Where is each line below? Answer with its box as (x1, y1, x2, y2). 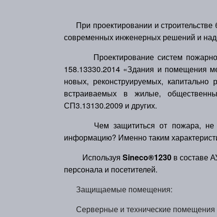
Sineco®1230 (122, 152, 171, 163)
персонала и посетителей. (64, 164, 157, 175)
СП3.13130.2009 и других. (64, 100, 157, 111)
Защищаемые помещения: (76, 184, 172, 195)
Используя (76, 152, 123, 163)
